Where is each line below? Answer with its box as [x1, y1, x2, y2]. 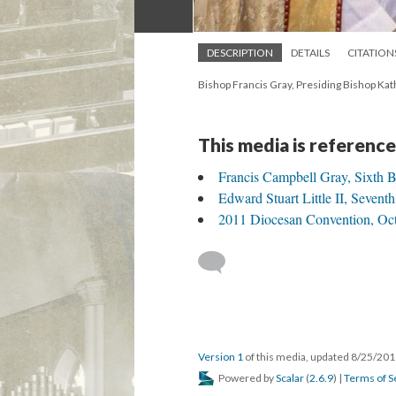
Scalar [276, 371, 304, 385]
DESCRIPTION [207, 46, 273, 59]
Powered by [217, 371, 276, 385]
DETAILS [291, 46, 330, 59]
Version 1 [198, 350, 243, 363]
